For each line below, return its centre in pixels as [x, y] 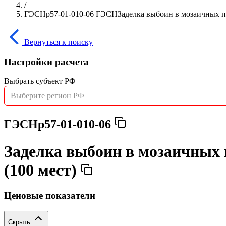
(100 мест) [42, 170]
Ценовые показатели [50, 196]
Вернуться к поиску [59, 42]
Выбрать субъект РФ [40, 81]
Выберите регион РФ [47, 96]
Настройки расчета [46, 62]
